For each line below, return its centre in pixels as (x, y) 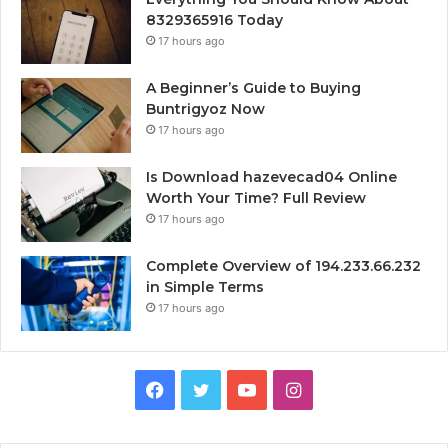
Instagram (342, 389)
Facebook (205, 389)
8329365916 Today (214, 20)
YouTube (291, 389)
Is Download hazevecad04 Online (271, 177)
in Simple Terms (205, 287)
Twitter (239, 389)
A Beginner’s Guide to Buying (253, 88)
